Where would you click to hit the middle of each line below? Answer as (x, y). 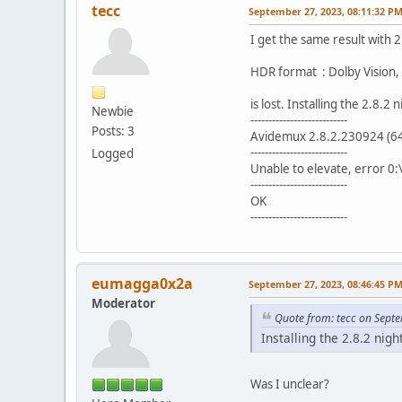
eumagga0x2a (142, 283)
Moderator (123, 303)
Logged (113, 153)
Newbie (113, 111)
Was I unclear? (290, 385)
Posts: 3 (113, 131)
